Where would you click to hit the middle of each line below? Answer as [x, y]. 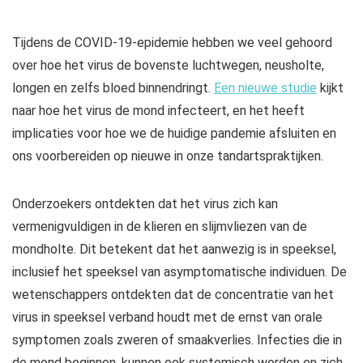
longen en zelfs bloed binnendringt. [113, 88]
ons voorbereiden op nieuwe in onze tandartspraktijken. [168, 156]
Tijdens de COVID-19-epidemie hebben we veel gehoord [172, 42]
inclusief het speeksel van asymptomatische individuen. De [179, 271]
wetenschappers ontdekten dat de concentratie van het [173, 294]
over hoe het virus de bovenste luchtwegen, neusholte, [168, 65]
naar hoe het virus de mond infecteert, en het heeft [158, 110]
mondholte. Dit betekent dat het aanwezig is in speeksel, [174, 249]
